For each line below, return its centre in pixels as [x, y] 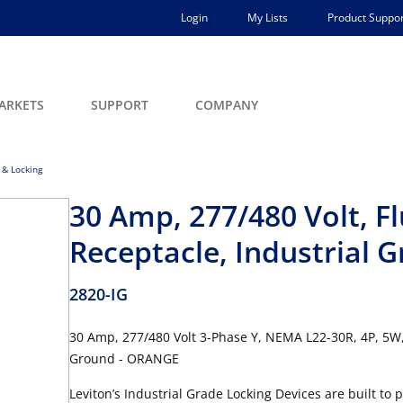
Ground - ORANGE [124, 358]
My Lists [268, 18]
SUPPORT [120, 105]
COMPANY [227, 105]
